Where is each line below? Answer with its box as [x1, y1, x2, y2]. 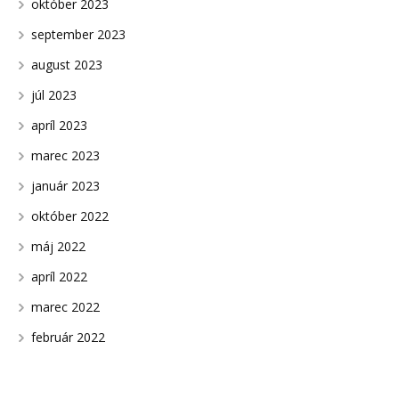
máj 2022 [30, 237, 85, 255]
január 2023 [30, 176, 100, 194]
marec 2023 [30, 146, 100, 164]
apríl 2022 [30, 267, 87, 285]
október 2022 [30, 207, 109, 224]
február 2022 [30, 328, 105, 346]
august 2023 [30, 55, 102, 73]
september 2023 [30, 25, 126, 43]
